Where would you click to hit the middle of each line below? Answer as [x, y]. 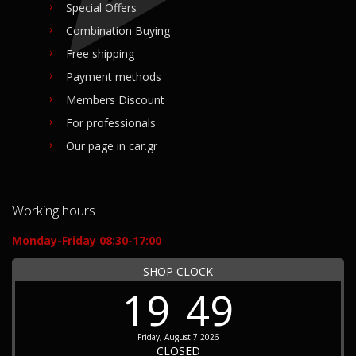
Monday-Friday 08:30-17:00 [87, 240]
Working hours [54, 210]
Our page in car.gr [112, 145]
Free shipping [100, 53]
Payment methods [114, 76]
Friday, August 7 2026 [178, 337]
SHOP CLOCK [178, 271]
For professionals [111, 122]
